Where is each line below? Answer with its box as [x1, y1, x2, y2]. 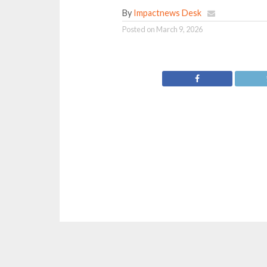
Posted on [122, 24, 155, 34]
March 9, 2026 [156, 24, 203, 34]
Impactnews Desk [133, 8, 201, 18]
